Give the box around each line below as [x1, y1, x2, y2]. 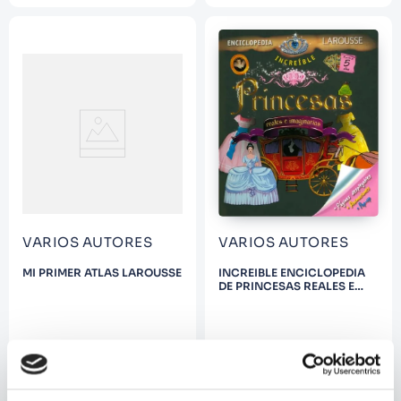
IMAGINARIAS [218, 292, 296, 306]
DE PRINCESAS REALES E [218, 278, 354, 293]
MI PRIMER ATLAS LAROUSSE [22, 265, 182, 279]
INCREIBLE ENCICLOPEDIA [218, 265, 365, 279]
